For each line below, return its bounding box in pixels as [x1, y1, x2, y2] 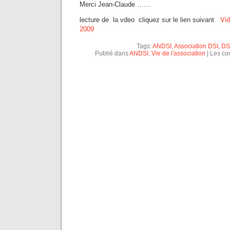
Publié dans [95, 50, 129, 57]
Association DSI [174, 43, 218, 50]
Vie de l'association [151, 50, 205, 57]
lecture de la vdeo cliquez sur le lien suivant [80, 16, 220, 24]
